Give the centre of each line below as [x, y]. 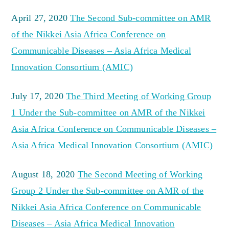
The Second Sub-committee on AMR [141, 18]
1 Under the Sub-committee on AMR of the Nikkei [108, 113]
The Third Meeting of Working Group [139, 96]
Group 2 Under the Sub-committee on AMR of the [108, 191]
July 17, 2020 [39, 96]
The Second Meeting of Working [140, 175]
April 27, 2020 [41, 18]
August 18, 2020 [44, 175]
